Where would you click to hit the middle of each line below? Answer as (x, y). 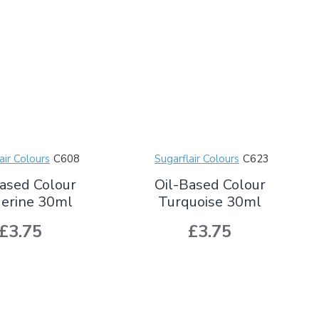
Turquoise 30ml (210, 202)
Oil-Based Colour (210, 184)
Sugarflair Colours (197, 158)
